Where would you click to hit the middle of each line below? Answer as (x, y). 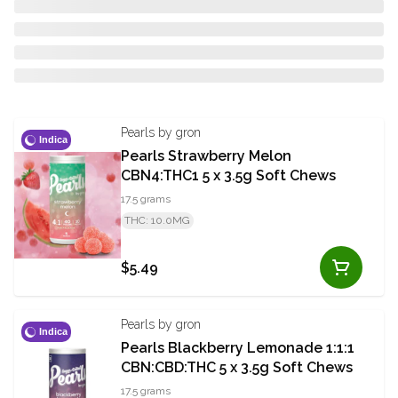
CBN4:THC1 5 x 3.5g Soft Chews (228, 176)
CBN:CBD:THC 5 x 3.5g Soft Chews (237, 368)
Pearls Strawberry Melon (206, 156)
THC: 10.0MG (157, 221)
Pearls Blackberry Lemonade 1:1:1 (238, 348)
